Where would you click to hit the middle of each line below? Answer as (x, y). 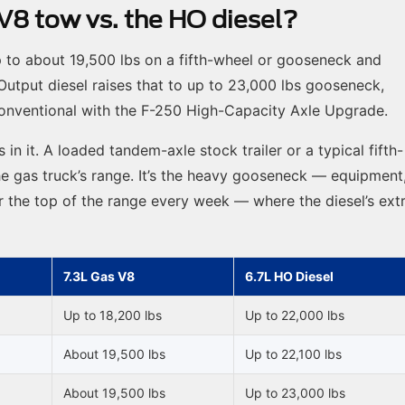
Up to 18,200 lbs (113, 316)
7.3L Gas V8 (99, 277)
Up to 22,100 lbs (293, 354)
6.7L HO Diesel (289, 277)
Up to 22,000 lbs (295, 316)
